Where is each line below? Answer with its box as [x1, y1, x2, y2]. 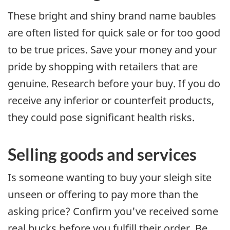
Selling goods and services [8, 144, 197, 164]
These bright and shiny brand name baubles [8, 8, 216, 23]
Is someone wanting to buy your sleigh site [8, 170, 212, 185]
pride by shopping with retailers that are [8, 59, 198, 73]
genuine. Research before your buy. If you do [8, 76, 220, 90]
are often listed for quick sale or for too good [8, 25, 220, 40]
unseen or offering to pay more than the [8, 187, 198, 202]
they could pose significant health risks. [8, 110, 195, 124]
